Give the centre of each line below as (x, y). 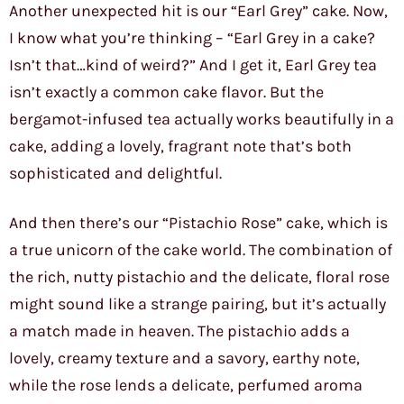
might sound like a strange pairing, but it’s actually (197, 304)
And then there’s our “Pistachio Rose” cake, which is (198, 223)
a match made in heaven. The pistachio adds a (179, 331)
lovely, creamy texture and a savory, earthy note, (184, 358)
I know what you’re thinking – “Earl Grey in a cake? (192, 38)
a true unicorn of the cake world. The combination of (201, 250)
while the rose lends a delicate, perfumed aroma (186, 386)
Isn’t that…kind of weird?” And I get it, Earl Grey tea (193, 65)
